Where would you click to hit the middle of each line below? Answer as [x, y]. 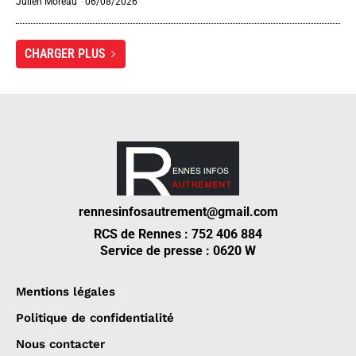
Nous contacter [60, 344]
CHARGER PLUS [65, 54]
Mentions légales [66, 292]
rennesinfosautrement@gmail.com [178, 212]
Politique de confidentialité [95, 318]
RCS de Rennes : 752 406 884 [178, 234]
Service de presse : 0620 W [178, 251]
